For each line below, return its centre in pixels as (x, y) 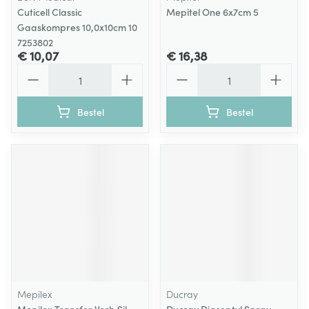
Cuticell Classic (50, 12)
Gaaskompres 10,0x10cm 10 (77, 27)
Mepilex (35, 294)
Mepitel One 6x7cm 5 (212, 12)
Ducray (182, 294)
